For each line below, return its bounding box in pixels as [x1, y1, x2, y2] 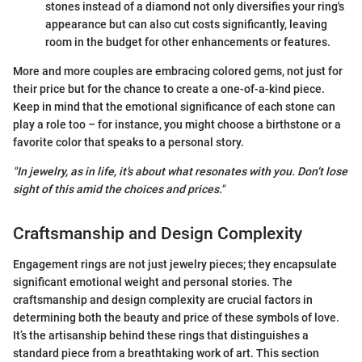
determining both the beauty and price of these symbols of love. [13, 311, 339, 325]
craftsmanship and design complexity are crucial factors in [13, 293, 313, 307]
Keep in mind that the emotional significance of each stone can [13, 99, 335, 113]
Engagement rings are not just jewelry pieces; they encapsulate [13, 258, 337, 271]
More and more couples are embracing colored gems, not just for [13, 64, 343, 78]
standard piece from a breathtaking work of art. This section [13, 347, 319, 360]
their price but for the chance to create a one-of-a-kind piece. [13, 82, 325, 95]
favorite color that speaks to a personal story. [13, 135, 244, 149]
